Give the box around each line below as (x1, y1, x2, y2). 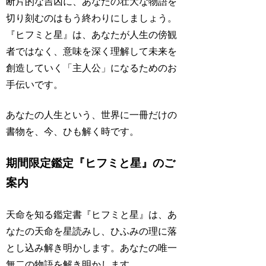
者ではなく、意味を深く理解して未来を (6, 46, 178, 57)
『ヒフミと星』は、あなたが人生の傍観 (6, 30, 178, 40)
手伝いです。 (6, 80, 64, 90)
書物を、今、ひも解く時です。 (6, 126, 140, 137)
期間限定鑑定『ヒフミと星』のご (6, 157, 176, 170)
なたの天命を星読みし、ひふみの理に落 (6, 226, 178, 236)
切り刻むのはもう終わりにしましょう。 (6, 13, 178, 24)
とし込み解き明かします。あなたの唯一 (6, 242, 178, 253)
